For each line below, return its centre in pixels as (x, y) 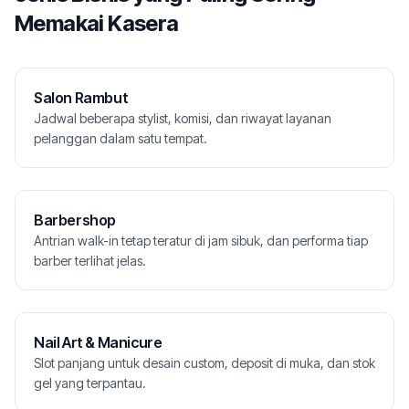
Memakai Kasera (97, 23)
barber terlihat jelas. (90, 261)
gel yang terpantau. (90, 383)
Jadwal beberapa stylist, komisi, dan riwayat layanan (183, 118)
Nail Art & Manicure (98, 342)
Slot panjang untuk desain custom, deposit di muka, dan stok (204, 363)
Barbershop (75, 220)
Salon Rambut (81, 98)
